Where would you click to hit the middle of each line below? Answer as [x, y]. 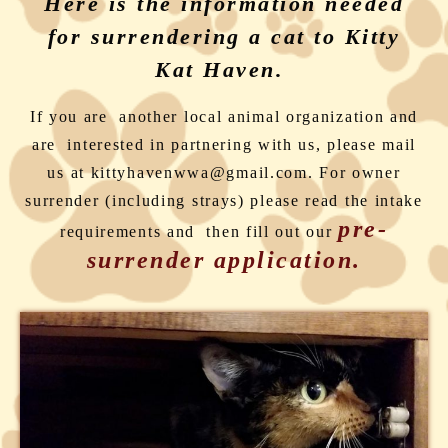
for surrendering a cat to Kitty [224, 36]
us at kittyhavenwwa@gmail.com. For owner [224, 172]
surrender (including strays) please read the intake [224, 200]
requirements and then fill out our [199, 231]
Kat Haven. [224, 69]
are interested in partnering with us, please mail [223, 144]
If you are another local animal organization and [224, 116]
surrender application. [224, 259]
